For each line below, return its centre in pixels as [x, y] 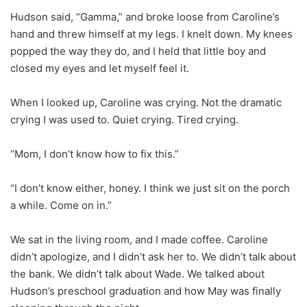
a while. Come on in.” [61, 205]
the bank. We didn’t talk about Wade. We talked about [137, 273]
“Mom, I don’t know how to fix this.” [95, 153]
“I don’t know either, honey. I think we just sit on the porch [150, 188]
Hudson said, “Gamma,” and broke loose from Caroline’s [145, 16]
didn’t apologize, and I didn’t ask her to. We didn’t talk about [153, 256]
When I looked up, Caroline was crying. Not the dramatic [146, 102]
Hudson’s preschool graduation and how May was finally [146, 291]
